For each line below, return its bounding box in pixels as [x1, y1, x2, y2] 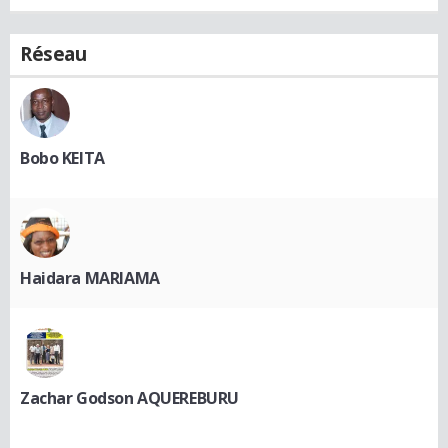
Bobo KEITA [20, 146, 105, 169]
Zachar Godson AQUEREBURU [20, 386, 239, 409]
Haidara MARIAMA [20, 266, 160, 289]
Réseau [20, 40, 87, 67]
